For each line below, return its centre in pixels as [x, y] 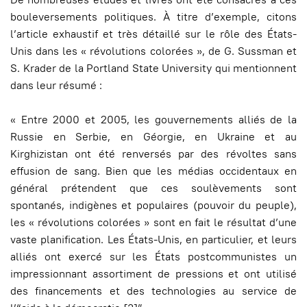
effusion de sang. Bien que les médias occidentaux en [153, 171]
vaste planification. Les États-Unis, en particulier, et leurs [153, 240]
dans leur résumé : [56, 85]
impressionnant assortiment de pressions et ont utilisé [153, 274]
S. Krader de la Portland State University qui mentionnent [153, 68]
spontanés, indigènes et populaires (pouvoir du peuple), [153, 205]
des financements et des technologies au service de [153, 291]
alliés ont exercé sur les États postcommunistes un [153, 257]
